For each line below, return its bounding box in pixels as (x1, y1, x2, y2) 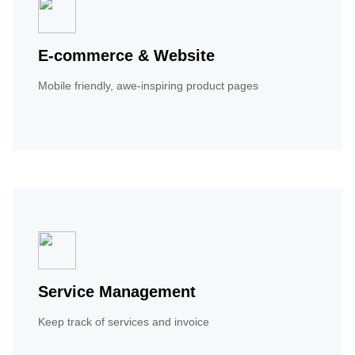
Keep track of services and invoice (38, 315, 209, 329)
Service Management (38, 283, 196, 301)
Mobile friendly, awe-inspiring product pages (38, 79, 258, 93)
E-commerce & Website (38, 47, 215, 65)
